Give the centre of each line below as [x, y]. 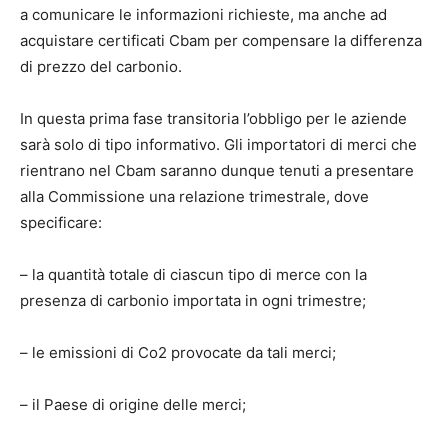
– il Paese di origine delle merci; [133, 405]
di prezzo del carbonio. [101, 67]
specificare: [61, 223]
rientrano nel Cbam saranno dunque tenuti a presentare [217, 171]
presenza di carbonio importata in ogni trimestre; [193, 301]
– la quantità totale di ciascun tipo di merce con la [193, 275]
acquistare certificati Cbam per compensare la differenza [221, 41]
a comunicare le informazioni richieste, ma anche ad [203, 15]
